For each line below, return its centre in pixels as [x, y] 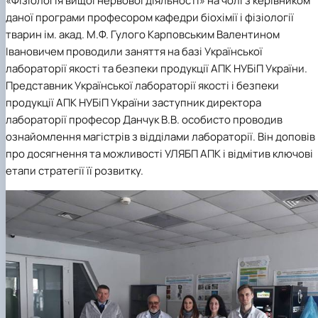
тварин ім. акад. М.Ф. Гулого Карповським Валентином [143, 35]
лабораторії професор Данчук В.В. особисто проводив [144, 120]
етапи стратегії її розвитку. [75, 171]
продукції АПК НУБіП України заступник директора [133, 103]
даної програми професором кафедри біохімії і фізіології [150, 18]
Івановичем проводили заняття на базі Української [134, 52]
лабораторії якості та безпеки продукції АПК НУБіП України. [157, 69]
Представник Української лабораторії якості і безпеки [142, 86]
